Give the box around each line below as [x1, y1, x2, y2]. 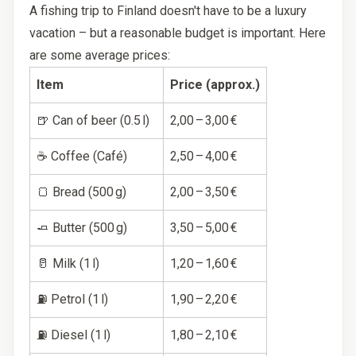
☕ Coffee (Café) [37, 149, 127, 164]
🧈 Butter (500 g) [37, 220, 127, 236]
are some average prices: [29, 48, 170, 64]
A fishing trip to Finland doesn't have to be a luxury [29, 3, 307, 19]
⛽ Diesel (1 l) [37, 327, 110, 343]
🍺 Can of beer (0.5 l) [37, 113, 149, 129]
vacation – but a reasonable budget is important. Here [29, 25, 326, 41]
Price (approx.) [170, 77, 260, 93]
